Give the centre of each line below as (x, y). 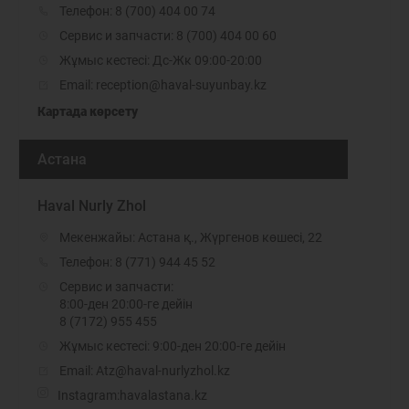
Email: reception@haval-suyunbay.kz (163, 85)
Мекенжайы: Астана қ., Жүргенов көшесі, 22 (191, 237)
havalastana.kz (163, 395)
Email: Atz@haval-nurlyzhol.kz (145, 371)
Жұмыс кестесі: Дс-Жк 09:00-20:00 (161, 60)
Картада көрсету (88, 111)
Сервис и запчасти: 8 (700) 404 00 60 (168, 36)
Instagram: (89, 395)
